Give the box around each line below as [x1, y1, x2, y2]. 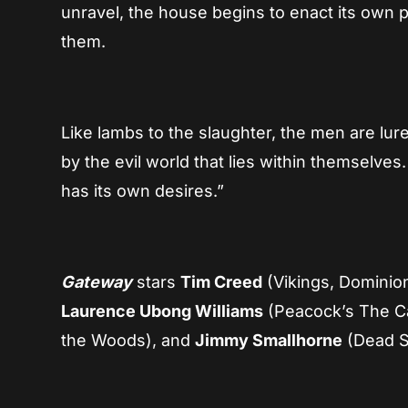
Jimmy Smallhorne [195, 331, 343, 351]
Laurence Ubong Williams [61, 301, 264, 321]
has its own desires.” [61, 181, 225, 201]
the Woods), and [61, 331, 196, 351]
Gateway [61, 272, 133, 292]
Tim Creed [180, 272, 263, 292]
